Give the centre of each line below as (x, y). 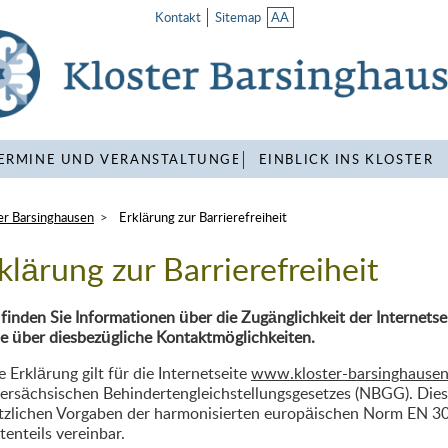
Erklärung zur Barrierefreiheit (202, 218)
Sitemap (237, 18)
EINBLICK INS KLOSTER (346, 160)
